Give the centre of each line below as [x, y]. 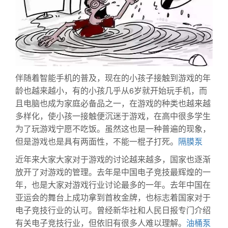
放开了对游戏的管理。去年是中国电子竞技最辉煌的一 [113, 172]
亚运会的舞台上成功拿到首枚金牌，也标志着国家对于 [113, 197]
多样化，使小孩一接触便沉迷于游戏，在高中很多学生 [113, 116]
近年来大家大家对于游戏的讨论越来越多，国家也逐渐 [113, 159]
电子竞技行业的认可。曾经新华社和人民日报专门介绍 [113, 210]
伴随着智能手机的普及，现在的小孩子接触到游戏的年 [113, 77]
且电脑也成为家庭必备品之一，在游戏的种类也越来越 [113, 103]
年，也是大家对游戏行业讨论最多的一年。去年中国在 [113, 184]
